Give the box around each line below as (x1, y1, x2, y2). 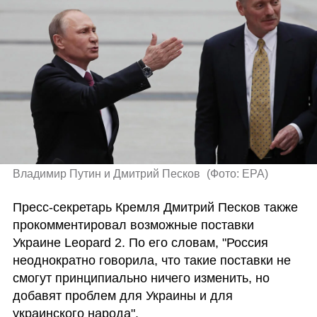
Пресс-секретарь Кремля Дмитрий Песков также (12, 200, 298, 215)
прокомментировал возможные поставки (12, 218, 254, 233)
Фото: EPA (210, 167, 265, 180)
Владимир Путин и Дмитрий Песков (12, 167, 203, 180)
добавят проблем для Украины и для (12, 289, 233, 304)
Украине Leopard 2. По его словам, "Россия (12, 236, 268, 250)
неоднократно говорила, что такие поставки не (12, 253, 291, 268)
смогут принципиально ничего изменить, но (12, 271, 270, 286)
